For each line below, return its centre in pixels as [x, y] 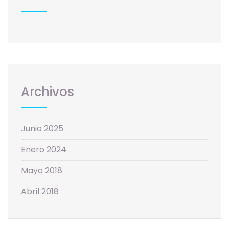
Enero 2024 [44, 149]
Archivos [48, 91]
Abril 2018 [40, 191]
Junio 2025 [42, 128]
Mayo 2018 [42, 170]
